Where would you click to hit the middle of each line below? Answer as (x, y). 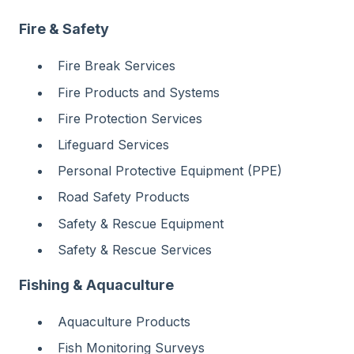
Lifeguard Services (113, 145)
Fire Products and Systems (139, 92)
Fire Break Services (117, 66)
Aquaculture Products (124, 322)
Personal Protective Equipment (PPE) (170, 171)
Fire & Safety (64, 29)
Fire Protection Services (130, 118)
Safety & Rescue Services (135, 249)
